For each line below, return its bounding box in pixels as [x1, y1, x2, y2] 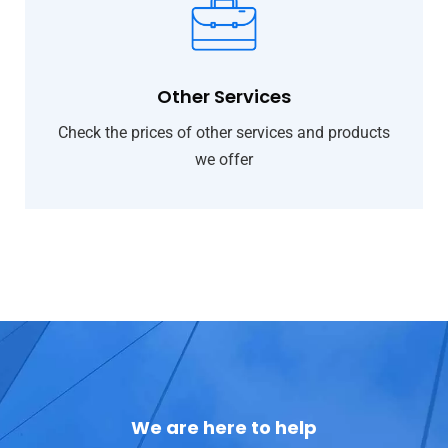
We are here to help [131, 414, 317, 440]
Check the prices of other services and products [58, 122, 390, 142]
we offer [195, 149, 253, 169]
